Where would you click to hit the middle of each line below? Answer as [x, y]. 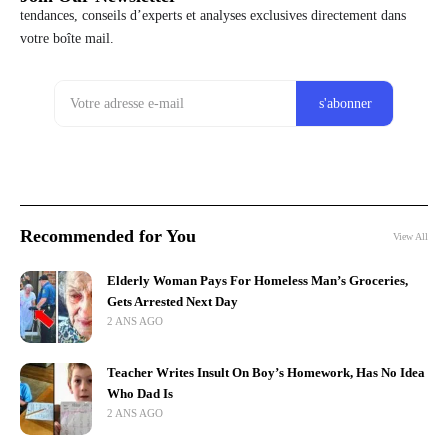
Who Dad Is [140, 394]
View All [410, 236]
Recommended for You [108, 236]
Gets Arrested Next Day [172, 302]
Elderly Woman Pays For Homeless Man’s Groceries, [257, 281]
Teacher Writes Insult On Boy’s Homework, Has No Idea [266, 373]
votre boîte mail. [67, 39]
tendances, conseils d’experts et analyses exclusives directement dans [213, 16]
